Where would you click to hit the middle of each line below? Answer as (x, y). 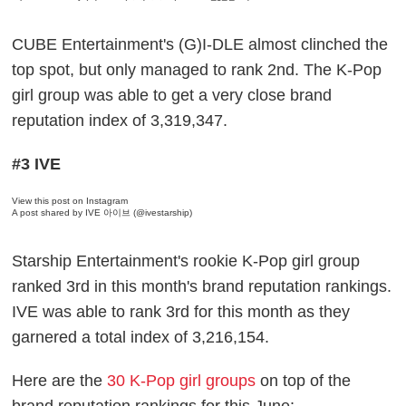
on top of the (304, 381)
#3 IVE (37, 164)
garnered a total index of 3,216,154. (141, 338)
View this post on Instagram (70, 201)
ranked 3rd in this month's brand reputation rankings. (202, 287)
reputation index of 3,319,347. (122, 121)
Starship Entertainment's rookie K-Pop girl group (186, 261)
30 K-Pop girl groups (182, 381)
